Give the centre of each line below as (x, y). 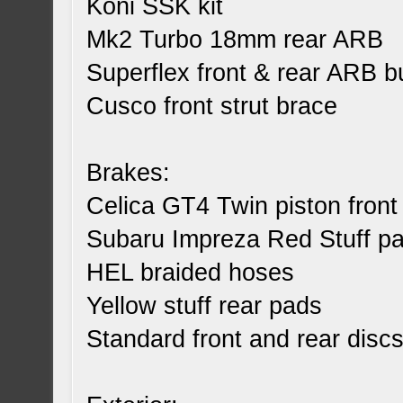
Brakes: (129, 173)
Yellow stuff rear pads (205, 306)
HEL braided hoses (191, 273)
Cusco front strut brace (212, 106)
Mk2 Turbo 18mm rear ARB (235, 40)
